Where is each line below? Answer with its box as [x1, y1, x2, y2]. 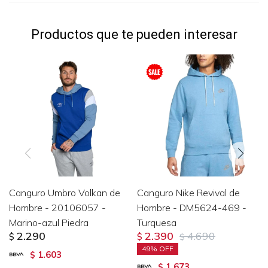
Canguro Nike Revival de [137, 186, 240, 199]
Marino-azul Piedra [9, 216, 89, 229]
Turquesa [137, 216, 176, 229]
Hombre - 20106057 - [9, 201, 106, 214]
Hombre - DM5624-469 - [137, 201, 246, 214]
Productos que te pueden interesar [31, 26, 237, 42]
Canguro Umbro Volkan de [9, 186, 120, 199]
